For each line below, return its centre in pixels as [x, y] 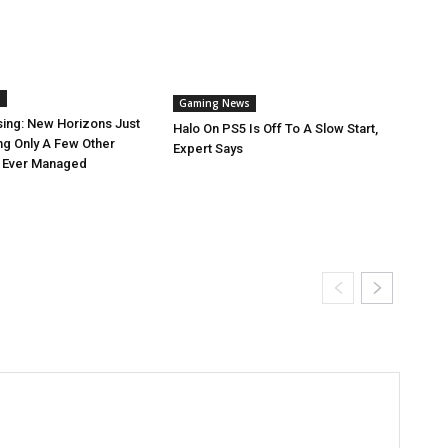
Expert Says [207, 149]
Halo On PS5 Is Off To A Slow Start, [275, 129]
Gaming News [214, 103]
